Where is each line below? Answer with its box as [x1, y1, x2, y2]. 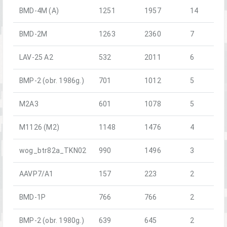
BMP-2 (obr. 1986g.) [19, 75, 84, 85]
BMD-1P [19, 192, 46, 202]
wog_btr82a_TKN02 [19, 145, 87, 155]
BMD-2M [19, 29, 48, 39]
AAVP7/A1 [19, 169, 54, 178]
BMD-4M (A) [19, 6, 59, 15]
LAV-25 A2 [19, 52, 53, 62]
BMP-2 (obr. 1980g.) [19, 215, 84, 225]
